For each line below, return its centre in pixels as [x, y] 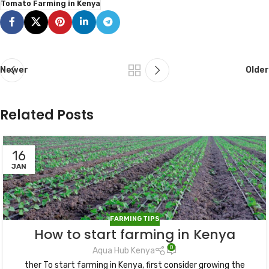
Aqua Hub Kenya [123, 251]
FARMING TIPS [134, 219]
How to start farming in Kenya [134, 235]
